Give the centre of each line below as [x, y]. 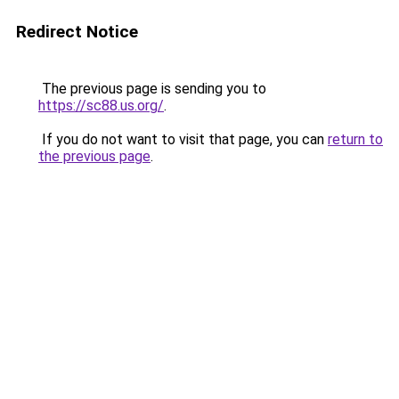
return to [355, 139]
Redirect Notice [77, 32]
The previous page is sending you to [152, 89]
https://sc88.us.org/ [101, 106]
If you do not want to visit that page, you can [183, 139]
